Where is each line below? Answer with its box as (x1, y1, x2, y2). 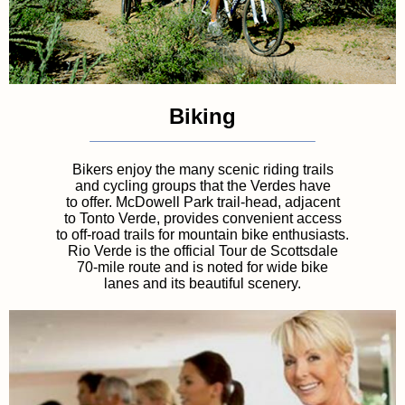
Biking (169, 103, 236, 128)
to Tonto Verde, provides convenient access (63, 210, 342, 226)
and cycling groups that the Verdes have (74, 177, 331, 193)
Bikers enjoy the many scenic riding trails (71, 161, 334, 177)
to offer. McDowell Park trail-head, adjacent (65, 193, 340, 210)
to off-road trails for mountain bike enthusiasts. (56, 226, 349, 242)
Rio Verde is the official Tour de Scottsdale (67, 242, 338, 259)
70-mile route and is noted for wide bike (77, 259, 328, 275)
